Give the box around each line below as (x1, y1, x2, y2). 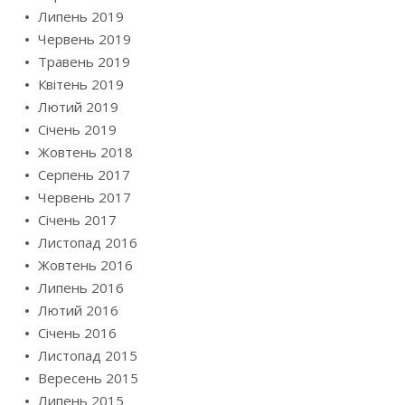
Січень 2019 (38, 119, 117, 138)
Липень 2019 (38, 6, 124, 25)
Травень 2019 (38, 52, 130, 71)
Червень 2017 (38, 187, 131, 206)
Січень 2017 (38, 210, 117, 229)
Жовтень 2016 (38, 255, 133, 274)
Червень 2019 (38, 29, 131, 48)
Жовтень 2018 (38, 142, 133, 161)
